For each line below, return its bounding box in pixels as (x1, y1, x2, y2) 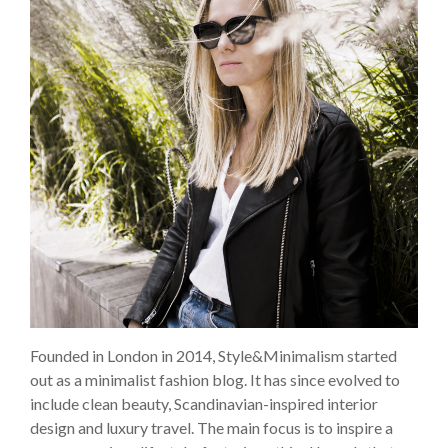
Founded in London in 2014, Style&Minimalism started (30, 346, 397, 366)
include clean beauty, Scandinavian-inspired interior (30, 394, 378, 414)
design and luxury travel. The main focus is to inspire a (30, 418, 393, 438)
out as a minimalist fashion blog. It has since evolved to (30, 370, 400, 390)
